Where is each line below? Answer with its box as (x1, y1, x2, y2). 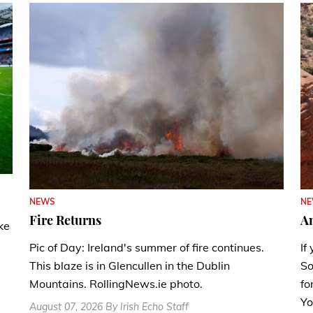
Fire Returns (29, 212, 101, 229)
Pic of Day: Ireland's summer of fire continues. (29, 240, 264, 255)
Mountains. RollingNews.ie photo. (29, 277, 203, 291)
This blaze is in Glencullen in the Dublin (29, 259, 230, 273)
